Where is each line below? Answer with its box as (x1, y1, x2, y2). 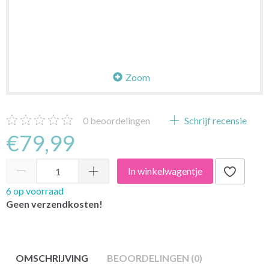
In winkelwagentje (128, 165, 202, 177)
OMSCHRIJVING (16, 252, 88, 264)
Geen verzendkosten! (6, 198, 103, 210)
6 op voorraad (6, 184, 64, 196)
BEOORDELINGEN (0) (107, 252, 202, 264)
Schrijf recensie (183, 114, 247, 126)
